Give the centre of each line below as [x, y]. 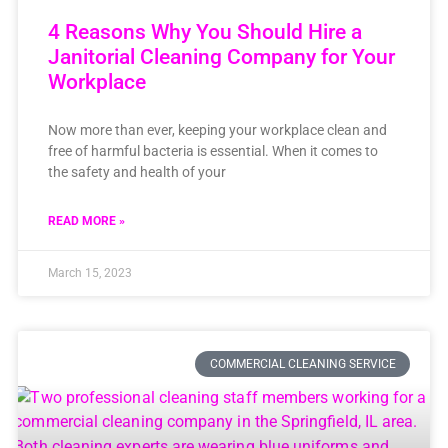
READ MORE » [86, 220]
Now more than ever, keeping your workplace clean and [217, 129]
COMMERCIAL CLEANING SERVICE [302, 363]
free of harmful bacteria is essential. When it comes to [212, 150]
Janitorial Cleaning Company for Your [221, 56]
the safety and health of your [136, 171]
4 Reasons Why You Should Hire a [204, 31]
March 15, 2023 [89, 272]
